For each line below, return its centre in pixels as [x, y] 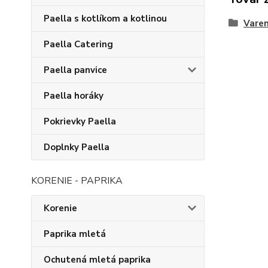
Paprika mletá [75, 234]
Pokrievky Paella [80, 121]
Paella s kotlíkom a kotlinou [105, 19]
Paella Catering [78, 44]
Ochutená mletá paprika [97, 260]
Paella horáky [74, 96]
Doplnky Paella [77, 147]
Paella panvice [75, 70]
